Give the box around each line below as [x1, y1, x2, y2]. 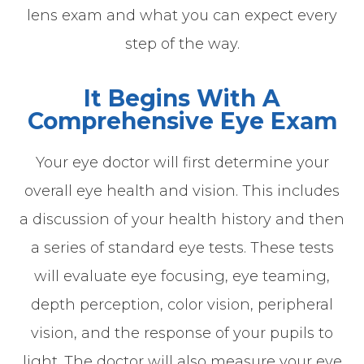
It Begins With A [84, 84, 280, 112]
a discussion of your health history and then [19, 210, 344, 228]
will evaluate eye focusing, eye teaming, [34, 266, 330, 285]
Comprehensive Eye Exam [27, 106, 337, 135]
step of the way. [124, 34, 240, 53]
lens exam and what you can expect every [27, 6, 337, 24]
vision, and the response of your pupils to [31, 323, 333, 342]
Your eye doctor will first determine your [35, 153, 329, 171]
